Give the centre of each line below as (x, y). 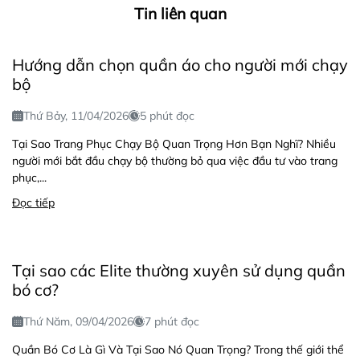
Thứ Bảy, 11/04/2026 (76, 115)
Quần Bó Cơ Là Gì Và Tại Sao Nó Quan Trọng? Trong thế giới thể (178, 349)
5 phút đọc (167, 115)
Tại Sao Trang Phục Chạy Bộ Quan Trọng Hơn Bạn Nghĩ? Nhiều (174, 143)
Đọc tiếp (33, 202)
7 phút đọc (172, 321)
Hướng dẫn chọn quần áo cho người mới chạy (180, 64)
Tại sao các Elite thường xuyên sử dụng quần (179, 270)
